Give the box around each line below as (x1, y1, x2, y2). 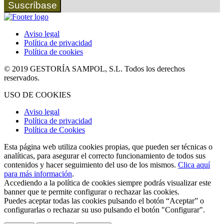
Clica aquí (178, 160, 210, 169)
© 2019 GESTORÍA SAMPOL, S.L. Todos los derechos (4, 64, 185, 73)
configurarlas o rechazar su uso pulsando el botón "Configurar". (4, 205, 205, 214)
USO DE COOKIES (4, 90, 71, 99)
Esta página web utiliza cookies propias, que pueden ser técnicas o (4, 142, 212, 151)
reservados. (4, 73, 39, 82)
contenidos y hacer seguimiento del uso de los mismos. (4, 160, 178, 169)
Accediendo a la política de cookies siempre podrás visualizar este (4, 178, 211, 187)
